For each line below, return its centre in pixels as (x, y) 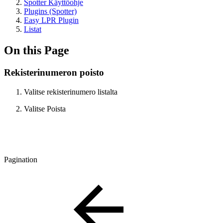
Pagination (21, 159)
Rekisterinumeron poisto (54, 72)
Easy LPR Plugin (51, 20)
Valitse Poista (45, 109)
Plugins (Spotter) (50, 11)
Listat (33, 29)
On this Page (37, 50)
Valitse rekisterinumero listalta (71, 92)
